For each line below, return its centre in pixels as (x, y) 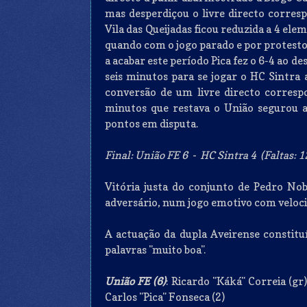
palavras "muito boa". (155, 249)
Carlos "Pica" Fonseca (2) (165, 297)
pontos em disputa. (151, 123)
